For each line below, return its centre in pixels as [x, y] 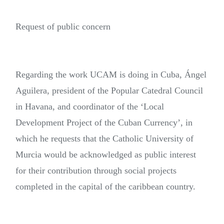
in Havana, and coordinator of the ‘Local [90, 107]
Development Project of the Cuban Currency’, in [104, 123]
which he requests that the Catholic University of [104, 139]
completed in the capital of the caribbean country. [105, 187]
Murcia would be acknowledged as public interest [106, 155]
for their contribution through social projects [96, 171]
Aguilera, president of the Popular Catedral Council [109, 91]
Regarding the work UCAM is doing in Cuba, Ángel [111, 75]
